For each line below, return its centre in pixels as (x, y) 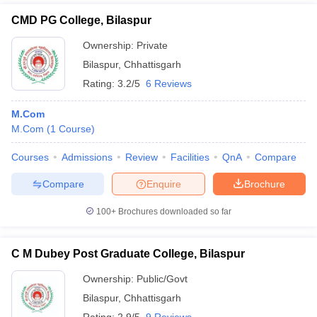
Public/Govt (162, 279)
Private (152, 45)
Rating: (100, 83)
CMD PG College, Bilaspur (81, 20)
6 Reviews (169, 83)
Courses (30, 157)
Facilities (190, 157)
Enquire (164, 184)
